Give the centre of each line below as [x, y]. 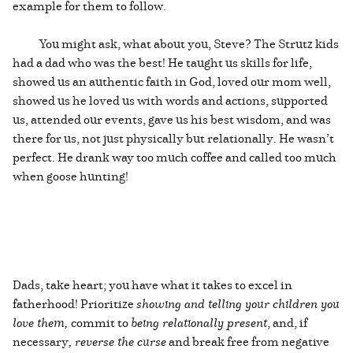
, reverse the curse [117, 342]
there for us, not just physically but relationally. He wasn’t [173, 138]
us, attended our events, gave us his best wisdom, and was [172, 119]
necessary [41, 342]
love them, [42, 323]
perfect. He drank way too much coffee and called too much [175, 157]
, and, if [287, 323]
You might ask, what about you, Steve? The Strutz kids [176, 44]
